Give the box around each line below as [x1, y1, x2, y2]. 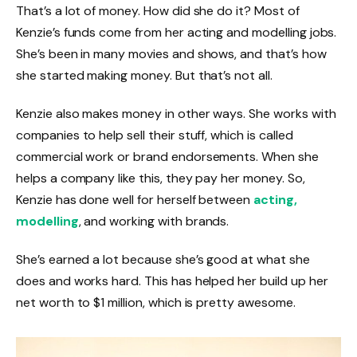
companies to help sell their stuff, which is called [16, 126, 293, 143]
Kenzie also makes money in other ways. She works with [16, 104, 336, 122]
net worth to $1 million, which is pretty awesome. [16, 293, 296, 311]
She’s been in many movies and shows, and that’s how [16, 45, 327, 63]
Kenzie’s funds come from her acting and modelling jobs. [16, 24, 337, 41]
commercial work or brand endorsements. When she [16, 147, 319, 165]
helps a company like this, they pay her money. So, [16, 169, 305, 186]
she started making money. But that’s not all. [16, 67, 273, 84]
